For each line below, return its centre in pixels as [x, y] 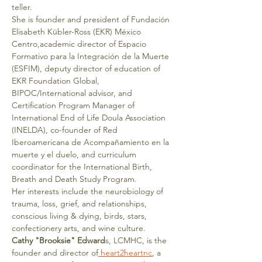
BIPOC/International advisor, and [73, 93]
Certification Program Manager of [74, 105]
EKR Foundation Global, [57, 81]
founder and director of [55, 253]
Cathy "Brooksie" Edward [58, 240]
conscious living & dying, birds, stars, [80, 216]
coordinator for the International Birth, [83, 167]
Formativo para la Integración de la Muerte [92, 56]
